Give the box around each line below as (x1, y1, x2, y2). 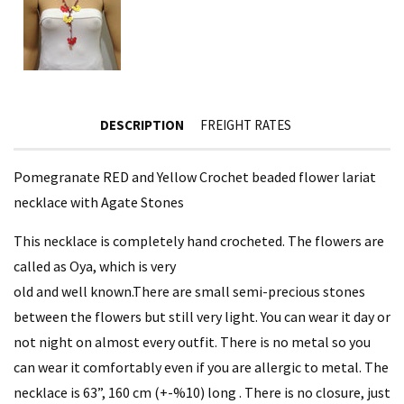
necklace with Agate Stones (14, 192, 184, 211)
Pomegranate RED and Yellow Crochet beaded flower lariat (14, 167, 376, 186)
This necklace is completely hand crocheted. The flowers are (14, 231, 384, 250)
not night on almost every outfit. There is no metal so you (14, 332, 371, 351)
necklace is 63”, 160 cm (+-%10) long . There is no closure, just (14, 382, 390, 401)
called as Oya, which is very (14, 256, 176, 275)
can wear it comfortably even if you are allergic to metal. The (14, 357, 389, 376)
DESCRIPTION (99, 115, 184, 133)
